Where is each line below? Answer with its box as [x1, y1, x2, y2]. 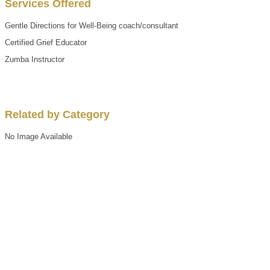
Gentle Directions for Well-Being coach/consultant [5, 20, 178, 30]
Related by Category [5, 108, 110, 121]
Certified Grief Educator [5, 37, 87, 47]
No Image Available [5, 131, 72, 141]
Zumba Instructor [5, 54, 64, 64]
